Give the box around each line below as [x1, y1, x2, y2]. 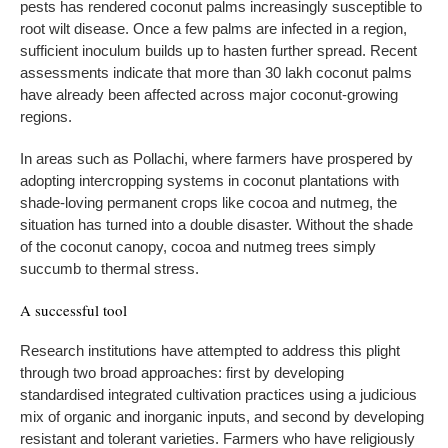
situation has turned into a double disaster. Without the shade [20, 215, 413, 233]
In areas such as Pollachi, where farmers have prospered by [20, 149, 413, 167]
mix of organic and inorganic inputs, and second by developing [20, 407, 424, 425]
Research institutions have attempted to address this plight [20, 341, 400, 359]
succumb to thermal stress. [20, 259, 199, 277]
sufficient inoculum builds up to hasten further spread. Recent [20, 41, 417, 59]
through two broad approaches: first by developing [20, 363, 344, 381]
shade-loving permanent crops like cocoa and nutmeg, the [20, 193, 397, 211]
